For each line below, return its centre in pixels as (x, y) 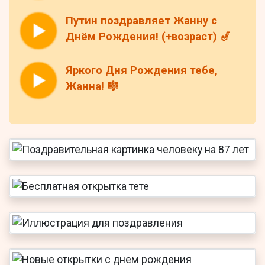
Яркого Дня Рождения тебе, (142, 71)
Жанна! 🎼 (92, 87)
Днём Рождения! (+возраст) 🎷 (148, 37)
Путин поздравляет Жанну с (141, 21)
